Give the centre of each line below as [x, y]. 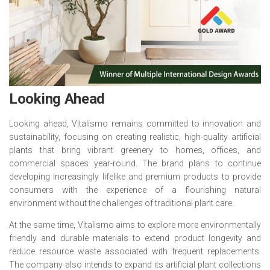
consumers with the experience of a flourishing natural [135, 190]
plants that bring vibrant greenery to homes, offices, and [135, 150]
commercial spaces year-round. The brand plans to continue [135, 163]
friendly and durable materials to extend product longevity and [135, 238]
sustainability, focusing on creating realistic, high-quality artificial [135, 137]
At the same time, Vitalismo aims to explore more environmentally [135, 225]
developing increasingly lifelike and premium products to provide [135, 177]
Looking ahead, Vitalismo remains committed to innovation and [135, 124]
